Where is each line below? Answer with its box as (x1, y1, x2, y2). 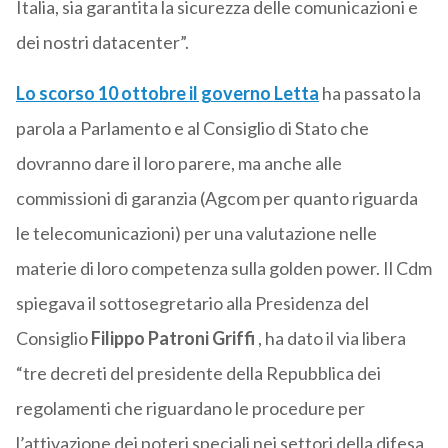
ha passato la (318, 82, 421, 105)
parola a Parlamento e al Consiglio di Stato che (15, 117, 369, 140)
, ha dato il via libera (254, 327, 406, 350)
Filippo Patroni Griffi (90, 327, 255, 350)
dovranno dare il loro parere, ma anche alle (15, 152, 342, 175)
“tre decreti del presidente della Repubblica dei (15, 362, 381, 385)
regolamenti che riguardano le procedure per (15, 397, 365, 420)
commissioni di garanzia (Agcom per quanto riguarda (15, 187, 418, 210)
